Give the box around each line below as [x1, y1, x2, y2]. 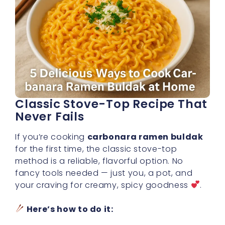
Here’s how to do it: [26, 203, 114, 215]
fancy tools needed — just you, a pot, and [15, 167, 193, 179]
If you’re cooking [15, 131, 87, 143]
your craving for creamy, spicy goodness [15, 179, 191, 191]
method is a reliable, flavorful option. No [15, 155, 183, 167]
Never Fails [15, 108, 84, 125]
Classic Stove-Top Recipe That [15, 95, 208, 112]
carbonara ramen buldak [87, 131, 203, 143]
